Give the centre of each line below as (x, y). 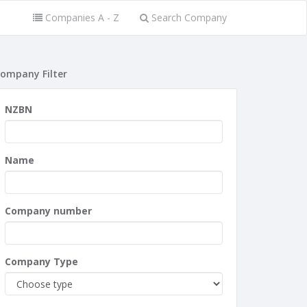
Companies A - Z (81, 17)
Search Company (188, 17)
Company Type (41, 261)
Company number (48, 211)
